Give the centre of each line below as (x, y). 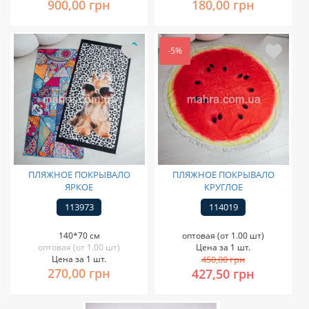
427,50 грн (223, 274)
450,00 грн (223, 259)
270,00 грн (79, 273)
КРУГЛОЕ (223, 187)
